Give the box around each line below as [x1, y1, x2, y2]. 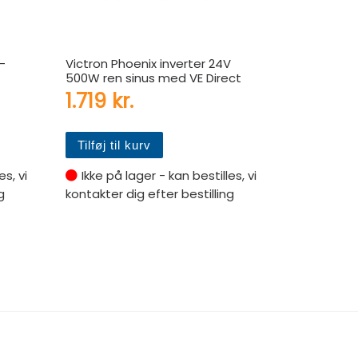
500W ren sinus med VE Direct [65, 70, 241, 87]
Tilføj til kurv [77, 137, 151, 152]
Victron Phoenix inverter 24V [65, 55, 231, 73]
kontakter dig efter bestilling [65, 185, 234, 203]
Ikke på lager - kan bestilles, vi [81, 167, 257, 185]
